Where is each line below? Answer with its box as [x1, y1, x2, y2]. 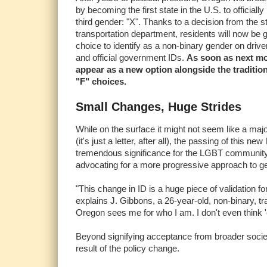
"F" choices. [76, 76, 126, 86]
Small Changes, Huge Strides [76, 100, 241, 113]
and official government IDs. [76, 52, 187, 63]
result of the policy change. [76, 243, 179, 254]
